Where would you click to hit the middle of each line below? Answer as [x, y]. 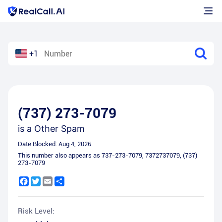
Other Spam [59, 129]
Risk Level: [36, 211]
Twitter [52, 180]
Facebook [44, 180]
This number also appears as [60, 155]
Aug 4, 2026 [75, 144]
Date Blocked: [38, 144]
